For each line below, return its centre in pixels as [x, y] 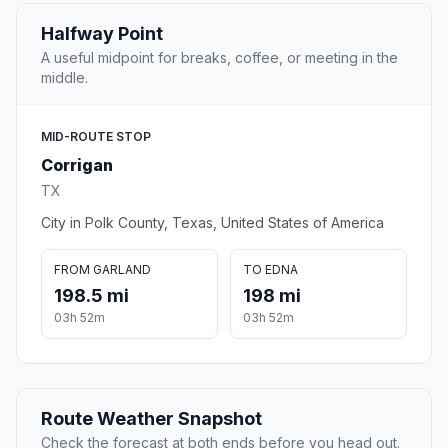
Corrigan [77, 165]
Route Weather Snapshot [151, 419]
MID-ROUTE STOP [96, 137]
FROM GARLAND [102, 270]
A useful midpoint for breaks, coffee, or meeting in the [219, 58]
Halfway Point [102, 34]
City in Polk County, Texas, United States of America [212, 223]
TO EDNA [270, 270]
